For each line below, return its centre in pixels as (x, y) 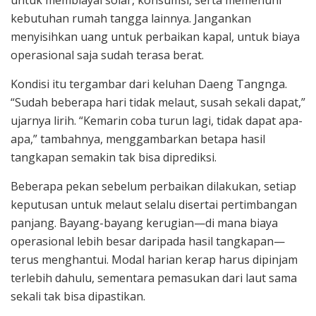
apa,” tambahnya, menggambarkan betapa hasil (138, 139)
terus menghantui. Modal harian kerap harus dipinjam (154, 259)
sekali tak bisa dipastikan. (78, 296)
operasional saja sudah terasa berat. (107, 55)
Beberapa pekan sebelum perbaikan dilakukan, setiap (153, 186)
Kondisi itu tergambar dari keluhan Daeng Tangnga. (149, 84)
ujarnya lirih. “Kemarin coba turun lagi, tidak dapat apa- (157, 120)
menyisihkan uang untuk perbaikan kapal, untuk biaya (155, 36)
